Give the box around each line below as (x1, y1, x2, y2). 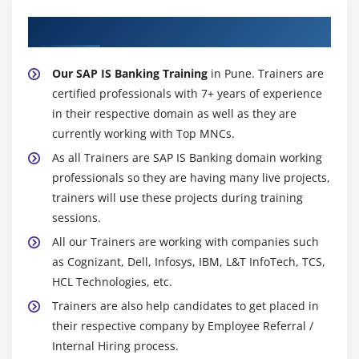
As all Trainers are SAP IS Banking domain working (52, 149, 322, 165)
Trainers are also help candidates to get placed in (52, 297, 319, 313)
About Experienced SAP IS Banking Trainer (28, 18, 320, 38)
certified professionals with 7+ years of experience (52, 85, 322, 101)
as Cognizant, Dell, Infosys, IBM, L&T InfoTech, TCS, (52, 253, 325, 269)
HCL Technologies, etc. (52, 273, 172, 289)
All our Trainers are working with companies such (52, 233, 319, 249)
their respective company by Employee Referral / (52, 317, 313, 333)
